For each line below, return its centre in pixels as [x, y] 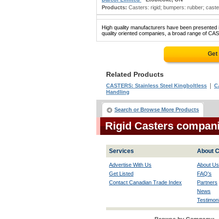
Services [121, 151]
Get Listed [121, 174]
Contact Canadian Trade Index [145, 182]
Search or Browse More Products [157, 109]
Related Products [135, 74]
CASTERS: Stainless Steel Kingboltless [156, 86]
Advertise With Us [130, 165]
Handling [118, 92]
